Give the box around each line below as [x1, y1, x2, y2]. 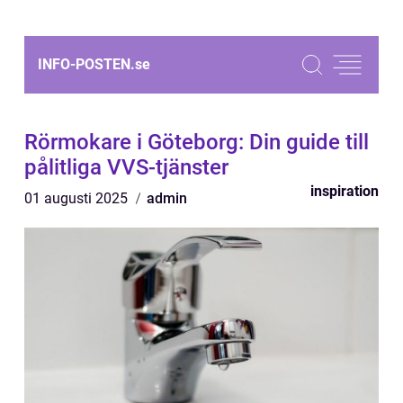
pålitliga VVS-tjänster [24, 155, 228, 180]
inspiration [310, 183, 379, 200]
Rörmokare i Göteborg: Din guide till [24, 130, 369, 155]
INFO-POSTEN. [38, 56, 135, 73]
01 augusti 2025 [24, 190, 131, 207]
